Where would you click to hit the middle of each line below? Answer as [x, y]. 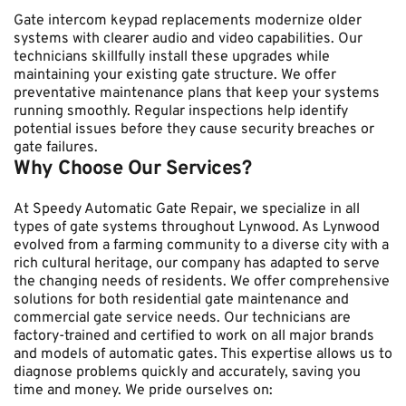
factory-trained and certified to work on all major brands [194, 336]
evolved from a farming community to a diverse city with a [201, 246]
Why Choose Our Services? [132, 169]
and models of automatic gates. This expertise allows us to [203, 354]
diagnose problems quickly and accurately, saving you [187, 372]
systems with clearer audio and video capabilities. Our [188, 39]
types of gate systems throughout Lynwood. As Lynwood [197, 227]
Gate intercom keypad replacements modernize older [188, 21]
